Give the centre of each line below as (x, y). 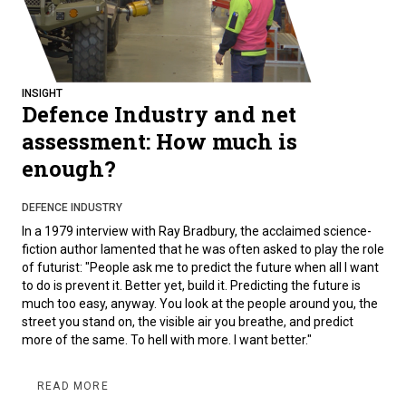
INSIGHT (42, 94)
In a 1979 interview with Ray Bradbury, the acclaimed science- (197, 232)
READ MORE (73, 387)
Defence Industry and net (159, 115)
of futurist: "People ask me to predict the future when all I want (200, 268)
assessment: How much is (159, 142)
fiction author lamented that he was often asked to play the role (203, 250)
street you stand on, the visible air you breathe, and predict (188, 322)
